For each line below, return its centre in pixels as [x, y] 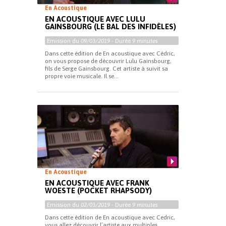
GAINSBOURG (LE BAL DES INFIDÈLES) [110, 26]
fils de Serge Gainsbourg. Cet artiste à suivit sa [106, 69]
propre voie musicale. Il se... [82, 76]
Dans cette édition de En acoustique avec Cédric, [110, 53]
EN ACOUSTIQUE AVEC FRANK [97, 183]
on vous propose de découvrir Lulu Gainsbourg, [108, 61]
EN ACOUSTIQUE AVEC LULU [95, 19]
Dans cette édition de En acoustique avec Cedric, [110, 217]
